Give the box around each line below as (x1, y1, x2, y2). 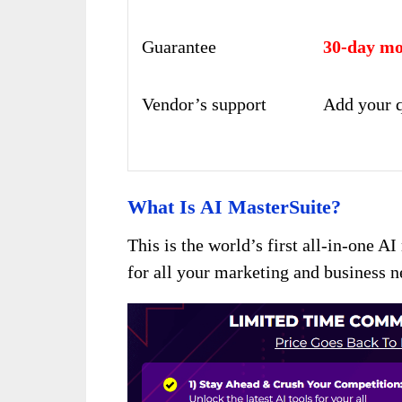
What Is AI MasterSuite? (127, 195, 341, 218)
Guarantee (142, 36, 216, 57)
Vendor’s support (142, 93, 267, 114)
